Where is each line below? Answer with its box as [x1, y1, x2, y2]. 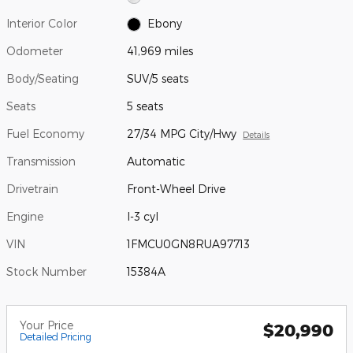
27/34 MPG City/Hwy [127, 126, 237, 140]
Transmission [6, 154, 76, 168]
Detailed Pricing [20, 330, 91, 342]
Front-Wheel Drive [127, 181, 226, 195]
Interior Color [6, 16, 77, 30]
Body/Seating [6, 71, 79, 85]
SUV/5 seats [127, 71, 189, 85]
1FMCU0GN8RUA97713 [127, 236, 251, 251]
